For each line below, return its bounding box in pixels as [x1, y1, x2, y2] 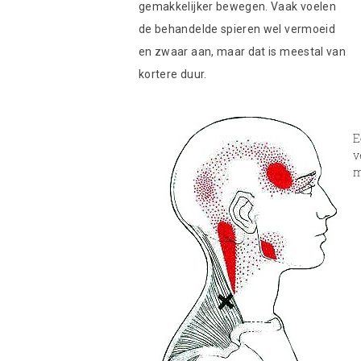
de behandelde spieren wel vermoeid [139, 23, 335, 35]
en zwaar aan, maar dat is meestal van [139, 45, 346, 58]
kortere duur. [139, 68, 207, 81]
